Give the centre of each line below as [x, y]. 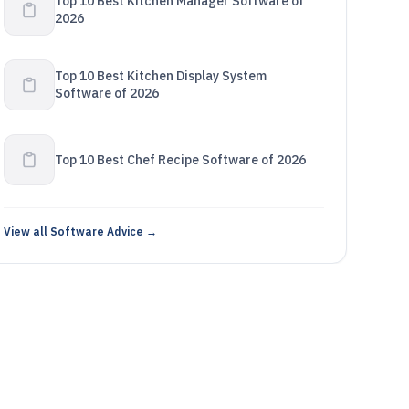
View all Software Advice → [80, 231]
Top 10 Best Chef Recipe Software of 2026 [180, 159]
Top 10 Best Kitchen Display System [160, 76]
